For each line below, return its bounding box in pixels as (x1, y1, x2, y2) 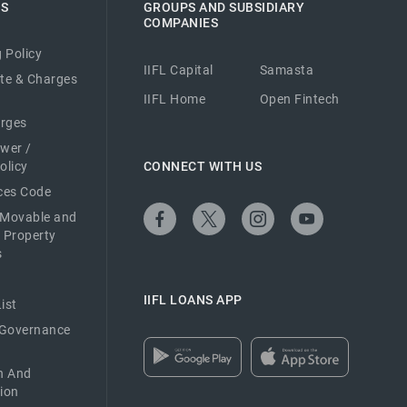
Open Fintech (259, 91, 340, 106)
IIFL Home (143, 91, 206, 106)
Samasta (259, 62, 314, 77)
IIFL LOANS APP (143, 293, 243, 308)
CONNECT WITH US (143, 158, 263, 174)
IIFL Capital (143, 62, 213, 77)
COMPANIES (143, 15, 219, 31)
